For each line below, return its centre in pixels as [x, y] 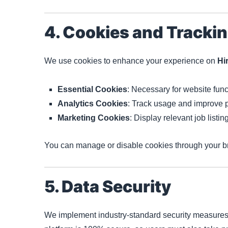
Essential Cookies [92, 89]
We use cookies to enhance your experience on [131, 61]
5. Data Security [108, 186]
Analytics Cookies [93, 103]
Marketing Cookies [94, 118]
